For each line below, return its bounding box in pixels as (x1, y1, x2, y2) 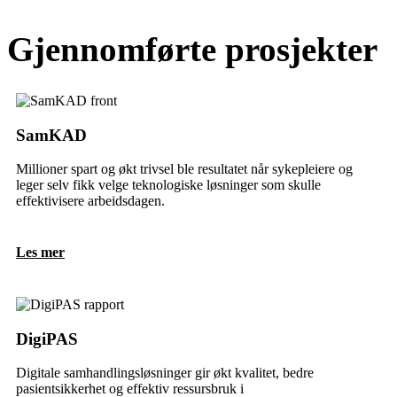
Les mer (16, 244, 65, 260)
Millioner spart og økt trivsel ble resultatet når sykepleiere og (16, 161, 353, 177)
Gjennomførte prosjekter (7, 30, 378, 68)
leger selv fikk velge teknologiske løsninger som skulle (16, 177, 321, 193)
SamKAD (16, 125, 87, 144)
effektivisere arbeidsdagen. (16, 193, 165, 209)
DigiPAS (16, 329, 78, 348)
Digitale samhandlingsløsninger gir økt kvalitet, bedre (16, 365, 314, 381)
